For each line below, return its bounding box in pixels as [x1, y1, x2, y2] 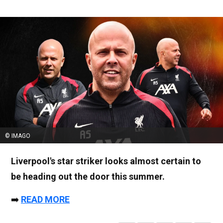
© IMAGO [5, 132, 30, 139]
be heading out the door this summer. [11, 171, 165, 182]
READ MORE [21, 194, 70, 205]
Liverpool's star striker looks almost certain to [11, 155, 201, 166]
